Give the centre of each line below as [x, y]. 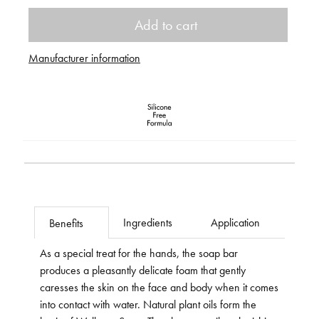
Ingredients [147, 222]
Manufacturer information [84, 57]
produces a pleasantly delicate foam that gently [143, 270]
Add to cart [166, 25]
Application [236, 222]
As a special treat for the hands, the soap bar [139, 252]
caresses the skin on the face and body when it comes [159, 287]
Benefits [66, 223]
